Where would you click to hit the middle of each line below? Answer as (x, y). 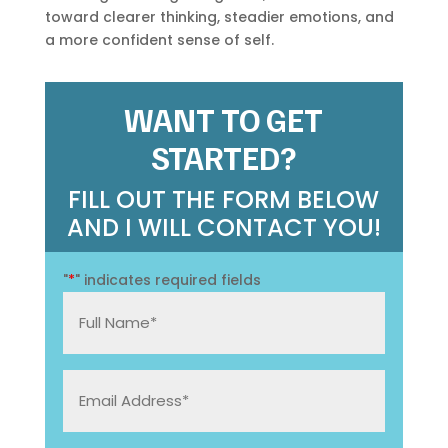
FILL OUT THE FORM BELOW (224, 199)
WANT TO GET (224, 118)
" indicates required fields (167, 280)
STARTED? (224, 156)
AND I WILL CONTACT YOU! (223, 227)
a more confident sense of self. (159, 39)
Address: (102, 420)
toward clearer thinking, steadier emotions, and (219, 16)
